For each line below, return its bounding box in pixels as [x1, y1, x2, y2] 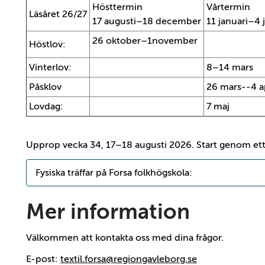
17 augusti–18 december [92, 16, 201, 27]
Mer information [26, 200, 190, 224]
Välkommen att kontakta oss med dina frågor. [26, 232, 224, 244]
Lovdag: [29, 101, 63, 112]
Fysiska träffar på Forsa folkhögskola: [35, 167, 192, 178]
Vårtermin [206, 2, 250, 13]
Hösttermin [92, 2, 143, 13]
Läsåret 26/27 [29, 9, 87, 20]
